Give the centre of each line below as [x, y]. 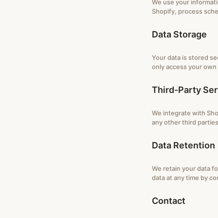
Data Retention [183, 145]
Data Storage [179, 34]
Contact [169, 201]
